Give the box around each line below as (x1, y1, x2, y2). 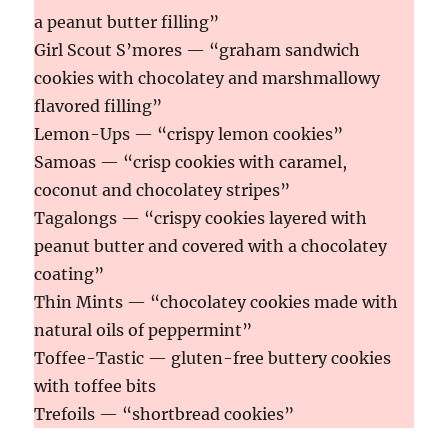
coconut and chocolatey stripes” (34, 179, 291, 200)
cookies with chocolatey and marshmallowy (34, 67, 381, 88)
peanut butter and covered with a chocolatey (34, 235, 388, 256)
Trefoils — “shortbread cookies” (34, 403, 295, 424)
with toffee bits (34, 375, 157, 396)
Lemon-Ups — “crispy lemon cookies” (34, 123, 344, 144)
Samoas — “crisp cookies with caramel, (34, 151, 348, 172)
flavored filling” (34, 95, 163, 116)
